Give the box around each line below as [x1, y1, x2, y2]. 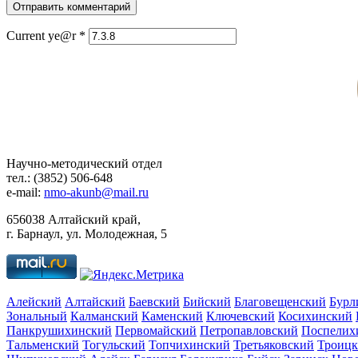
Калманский [70, 309, 138, 324]
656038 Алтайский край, [6, 213, 141, 227]
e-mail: [6, 185, 44, 200]
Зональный [6, 309, 67, 324]
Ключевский [206, 309, 275, 324]
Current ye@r [6, 29, 79, 43]
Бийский [183, 295, 231, 309]
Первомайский [115, 324, 197, 338]
